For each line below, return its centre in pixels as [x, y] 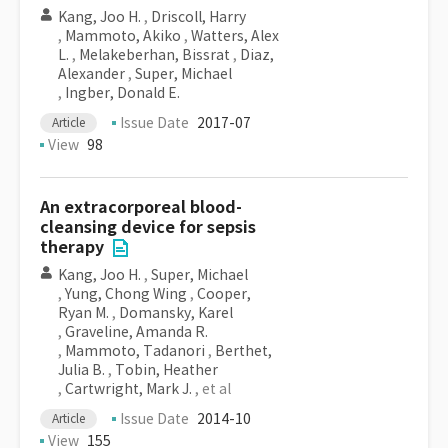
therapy [72, 247]
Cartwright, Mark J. [128, 389]
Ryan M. [83, 313]
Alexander [91, 74]
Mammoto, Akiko [123, 36]
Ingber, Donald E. [122, 93]
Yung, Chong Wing [126, 294]
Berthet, [243, 351]
